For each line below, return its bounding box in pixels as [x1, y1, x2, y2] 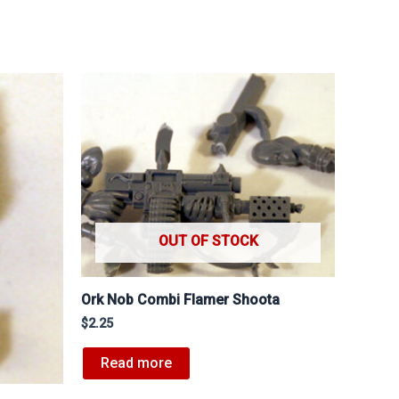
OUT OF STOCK [158, 232, 258, 250]
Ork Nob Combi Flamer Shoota [81, 291, 280, 309]
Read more [101, 354, 172, 372]
